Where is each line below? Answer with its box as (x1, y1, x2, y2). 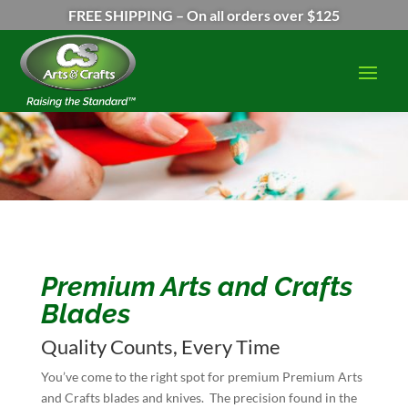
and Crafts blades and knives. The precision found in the (40, 390, 357, 406)
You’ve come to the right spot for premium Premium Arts (40, 369, 362, 385)
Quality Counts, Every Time (40, 334, 280, 360)
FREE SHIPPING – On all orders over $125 (67, 6, 340, 24)
